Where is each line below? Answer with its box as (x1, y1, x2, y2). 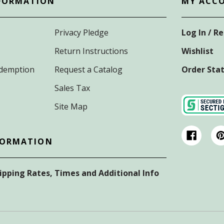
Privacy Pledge (54, 26, 108, 38)
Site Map (54, 100, 87, 112)
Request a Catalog (54, 63, 122, 75)
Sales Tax (54, 82, 90, 93)
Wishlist (181, 45, 213, 56)
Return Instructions (54, 45, 128, 56)
